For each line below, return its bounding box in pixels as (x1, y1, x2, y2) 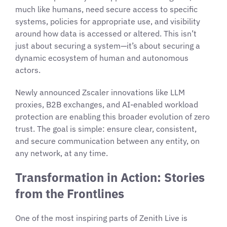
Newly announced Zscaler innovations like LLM (15, 87, 185, 97)
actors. (15, 64, 41, 75)
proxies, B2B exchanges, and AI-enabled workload (15, 99, 198, 109)
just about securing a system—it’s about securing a (15, 40, 200, 51)
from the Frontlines (15, 185, 124, 202)
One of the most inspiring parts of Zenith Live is (15, 212, 187, 223)
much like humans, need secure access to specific (15, 4, 198, 14)
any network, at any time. (15, 147, 108, 158)
